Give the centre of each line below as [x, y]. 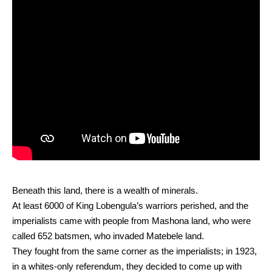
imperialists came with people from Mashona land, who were [131, 221]
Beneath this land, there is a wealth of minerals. [105, 190]
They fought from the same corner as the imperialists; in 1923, [134, 251]
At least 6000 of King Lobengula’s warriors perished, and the [130, 206]
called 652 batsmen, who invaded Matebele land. [108, 236]
